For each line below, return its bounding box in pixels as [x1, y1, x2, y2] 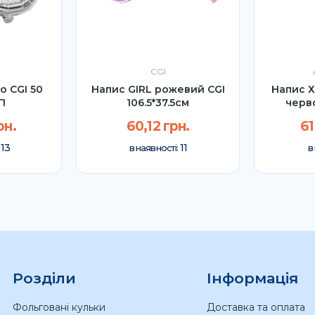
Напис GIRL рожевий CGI [91, 82, 225, 96]
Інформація [206, 269, 298, 287]
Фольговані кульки [12, 300, 105, 314]
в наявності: [129, 143, 180, 154]
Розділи [12, 269, 76, 287]
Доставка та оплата [206, 300, 305, 314]
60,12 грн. [126, 118, 190, 135]
